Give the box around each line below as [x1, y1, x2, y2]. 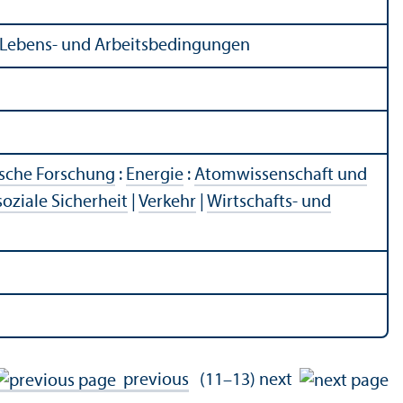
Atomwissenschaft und [194, 166, 367, 185]
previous [116, 372, 189, 390]
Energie [126, 166, 184, 185]
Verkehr [139, 193, 196, 212]
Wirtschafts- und [207, 193, 331, 212]
